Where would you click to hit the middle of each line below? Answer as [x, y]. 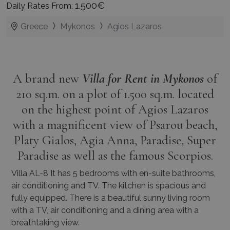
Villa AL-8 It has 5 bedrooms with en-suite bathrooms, [113, 174]
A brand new [47, 79]
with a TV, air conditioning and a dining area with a [105, 210]
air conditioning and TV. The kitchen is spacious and [109, 186]
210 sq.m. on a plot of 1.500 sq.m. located [115, 94]
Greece [34, 27]
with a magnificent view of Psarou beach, [115, 125]
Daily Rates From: [41, 6]
